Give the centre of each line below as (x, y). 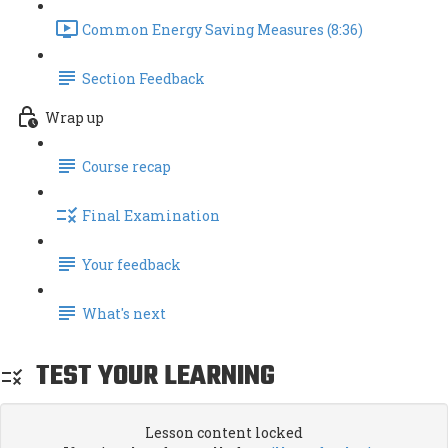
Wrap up (74, 118)
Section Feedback (143, 79)
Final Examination (151, 216)
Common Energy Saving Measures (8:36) (222, 30)
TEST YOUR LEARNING (149, 376)
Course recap (126, 167)
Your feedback (131, 265)
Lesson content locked (224, 432)
